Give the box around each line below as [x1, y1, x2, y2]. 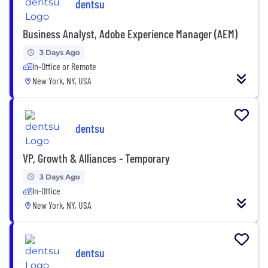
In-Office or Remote [32, 60, 96, 72]
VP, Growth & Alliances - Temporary [23, 150, 170, 165]
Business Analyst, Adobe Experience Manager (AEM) [23, 26, 237, 41]
